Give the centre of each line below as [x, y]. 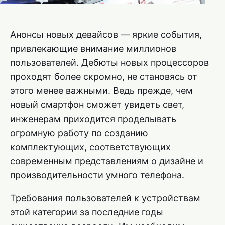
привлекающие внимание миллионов [93, 49]
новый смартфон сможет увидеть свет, [97, 105]
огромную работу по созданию [79, 133]
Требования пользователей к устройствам [105, 198]
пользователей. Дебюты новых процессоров [109, 63]
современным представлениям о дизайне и [107, 161]
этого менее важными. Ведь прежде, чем [101, 91]
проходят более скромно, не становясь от [104, 77]
